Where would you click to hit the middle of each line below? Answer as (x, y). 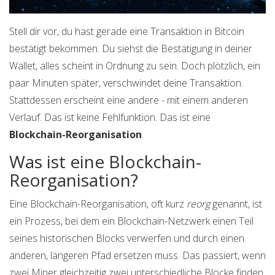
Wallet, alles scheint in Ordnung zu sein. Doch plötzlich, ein (135, 66)
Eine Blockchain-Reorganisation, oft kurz (98, 204)
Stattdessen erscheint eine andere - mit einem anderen (129, 100)
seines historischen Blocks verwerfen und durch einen (127, 238)
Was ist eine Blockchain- (105, 162)
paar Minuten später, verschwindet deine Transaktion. (126, 83)
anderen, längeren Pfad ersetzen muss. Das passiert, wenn (137, 256)
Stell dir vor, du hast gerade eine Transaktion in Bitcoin (127, 32)
